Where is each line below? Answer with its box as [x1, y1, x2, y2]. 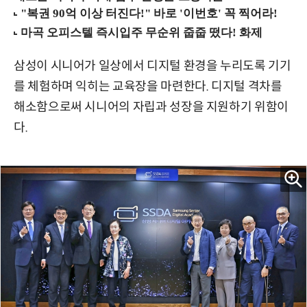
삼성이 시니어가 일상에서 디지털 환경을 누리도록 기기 [14, 58, 291, 74]
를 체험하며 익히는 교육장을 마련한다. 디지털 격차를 [14, 79, 282, 95]
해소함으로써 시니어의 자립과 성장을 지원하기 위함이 [14, 99, 288, 115]
